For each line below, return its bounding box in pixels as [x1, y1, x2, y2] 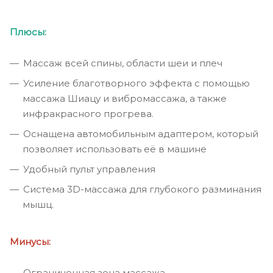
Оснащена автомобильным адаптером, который [23, 128, 258, 140]
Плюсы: [10, 26, 46, 38]
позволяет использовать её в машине [23, 143, 207, 155]
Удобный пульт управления [23, 163, 155, 175]
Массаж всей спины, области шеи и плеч [23, 57, 222, 69]
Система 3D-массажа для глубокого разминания [23, 183, 261, 196]
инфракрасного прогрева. [23, 108, 154, 120]
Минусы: [10, 236, 51, 248]
